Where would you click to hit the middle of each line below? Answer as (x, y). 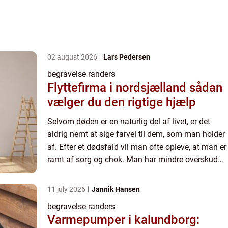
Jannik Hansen (116, 189)
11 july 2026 (67, 189)
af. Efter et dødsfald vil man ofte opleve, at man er (137, 147)
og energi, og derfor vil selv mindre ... (113, 172)
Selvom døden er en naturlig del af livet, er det (129, 121)
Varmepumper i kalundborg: (123, 220)
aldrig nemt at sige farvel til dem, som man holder (136, 134)
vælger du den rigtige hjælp (122, 102)
